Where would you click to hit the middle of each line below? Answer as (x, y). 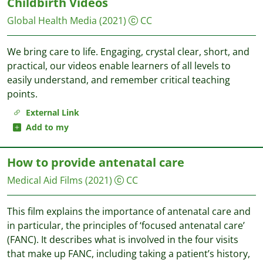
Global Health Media (52, 21)
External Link (50, 112)
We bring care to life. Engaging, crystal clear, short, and (128, 52)
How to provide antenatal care (96, 162)
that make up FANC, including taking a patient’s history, (129, 254)
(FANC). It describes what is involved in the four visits (123, 240)
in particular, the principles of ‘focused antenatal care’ (126, 225)
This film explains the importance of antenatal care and (129, 211)
